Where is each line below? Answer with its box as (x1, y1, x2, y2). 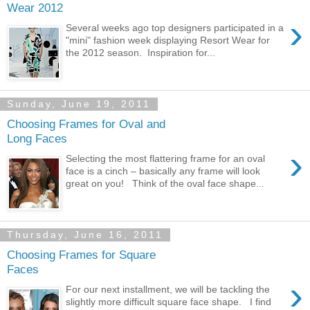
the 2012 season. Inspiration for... (66, 46, 216, 58)
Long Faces (7, 131, 67, 146)
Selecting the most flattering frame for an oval (66, 152, 266, 164)
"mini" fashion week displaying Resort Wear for (66, 34, 271, 46)
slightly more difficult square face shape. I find (66, 295, 272, 307)
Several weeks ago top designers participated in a (66, 21, 284, 33)
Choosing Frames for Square (7, 248, 156, 262)
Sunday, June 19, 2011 (7, 98, 151, 110)
